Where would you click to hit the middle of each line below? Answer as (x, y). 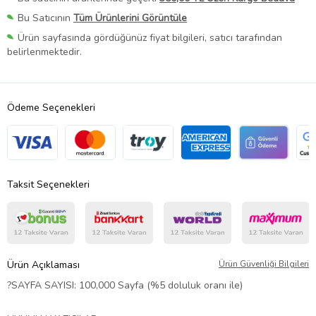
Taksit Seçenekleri (48, 185)
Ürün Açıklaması (43, 265)
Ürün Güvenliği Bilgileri (264, 264)
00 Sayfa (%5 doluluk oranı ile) (173, 286)
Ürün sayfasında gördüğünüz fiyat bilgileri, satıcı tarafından (150, 38)
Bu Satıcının (45, 18)
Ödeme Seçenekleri (51, 108)
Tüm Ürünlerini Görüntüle (130, 18)
